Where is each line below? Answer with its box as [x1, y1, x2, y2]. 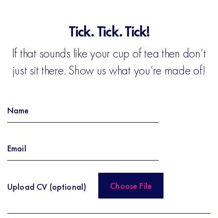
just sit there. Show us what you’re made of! [13, 62, 205, 78]
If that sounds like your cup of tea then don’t [12, 45, 206, 61]
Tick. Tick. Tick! [69, 22, 149, 41]
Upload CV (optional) [7, 181, 87, 192]
